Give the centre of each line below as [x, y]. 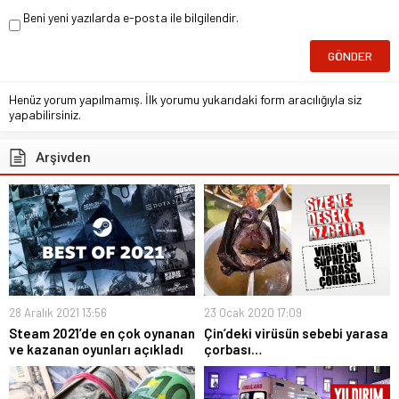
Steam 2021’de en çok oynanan [102, 334]
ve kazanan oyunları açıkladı [96, 350]
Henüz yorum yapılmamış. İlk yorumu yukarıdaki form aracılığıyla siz [185, 99]
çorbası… [233, 350]
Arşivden [63, 157]
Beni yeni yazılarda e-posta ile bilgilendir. [131, 17]
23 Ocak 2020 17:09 [253, 313]
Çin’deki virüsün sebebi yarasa [296, 334]
